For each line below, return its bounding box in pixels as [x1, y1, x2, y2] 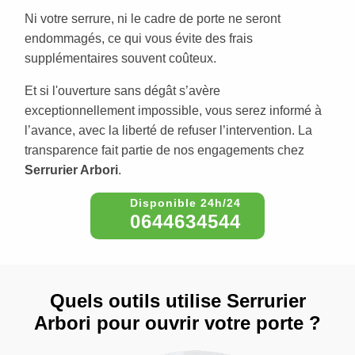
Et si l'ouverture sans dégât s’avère [25, 84, 220, 98]
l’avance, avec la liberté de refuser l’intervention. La [25, 124, 312, 138]
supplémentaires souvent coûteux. [25, 52, 216, 66]
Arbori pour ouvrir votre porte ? [34, 312, 321, 334]
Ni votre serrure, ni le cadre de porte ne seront [25, 12, 281, 26]
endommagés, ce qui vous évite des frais [25, 32, 253, 46]
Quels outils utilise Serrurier [49, 290, 306, 312]
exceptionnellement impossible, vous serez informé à [25, 104, 322, 118]
